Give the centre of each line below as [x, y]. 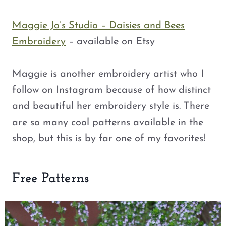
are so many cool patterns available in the [108, 123]
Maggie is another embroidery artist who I [108, 74]
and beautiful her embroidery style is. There [111, 107]
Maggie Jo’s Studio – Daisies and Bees [98, 26]
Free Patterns [50, 179]
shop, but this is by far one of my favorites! [109, 139]
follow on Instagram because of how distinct [111, 91]
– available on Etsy [110, 42]
